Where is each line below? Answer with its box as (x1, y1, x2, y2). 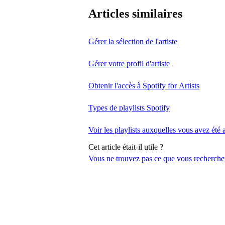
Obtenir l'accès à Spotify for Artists (88, 81, 199, 90)
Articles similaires (88, 7, 182, 21)
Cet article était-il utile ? (88, 143, 163, 152)
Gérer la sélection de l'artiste (88, 37, 177, 46)
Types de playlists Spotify (88, 103, 170, 113)
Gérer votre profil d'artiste (88, 59, 170, 68)
